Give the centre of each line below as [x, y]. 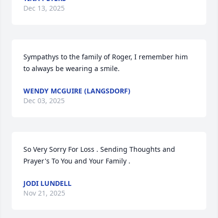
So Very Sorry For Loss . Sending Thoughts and [99, 149]
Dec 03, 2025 [44, 100]
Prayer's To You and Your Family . [77, 161]
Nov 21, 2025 [44, 193]
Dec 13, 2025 [44, 8]
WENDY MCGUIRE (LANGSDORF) [77, 91]
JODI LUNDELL [47, 183]
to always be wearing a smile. [72, 68]
